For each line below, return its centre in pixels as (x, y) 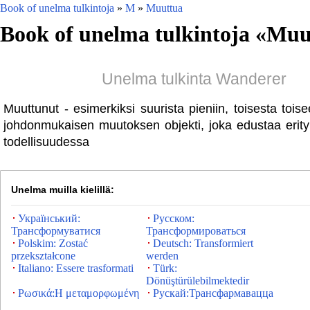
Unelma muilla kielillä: (63, 190)
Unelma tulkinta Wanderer (194, 79)
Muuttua (164, 8)
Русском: (174, 218)
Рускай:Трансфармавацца (213, 293)
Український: (49, 218)
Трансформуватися (56, 231)
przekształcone (43, 256)
